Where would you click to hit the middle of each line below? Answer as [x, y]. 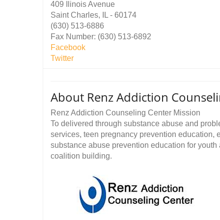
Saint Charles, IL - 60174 [94, 15]
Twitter [62, 58]
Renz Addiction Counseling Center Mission [125, 113]
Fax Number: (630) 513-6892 [101, 37]
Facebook [68, 47]
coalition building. [81, 156]
